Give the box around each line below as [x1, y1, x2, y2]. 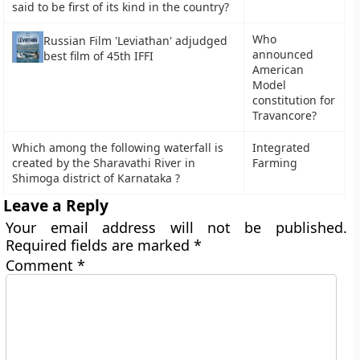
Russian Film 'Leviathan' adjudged [43, 33, 228, 49]
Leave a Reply [3, 194, 109, 216]
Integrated [252, 140, 311, 155]
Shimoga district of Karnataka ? [12, 170, 181, 186]
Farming [252, 155, 298, 170]
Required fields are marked [6, 235, 194, 255]
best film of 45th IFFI [43, 48, 154, 64]
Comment [6, 256, 78, 275]
